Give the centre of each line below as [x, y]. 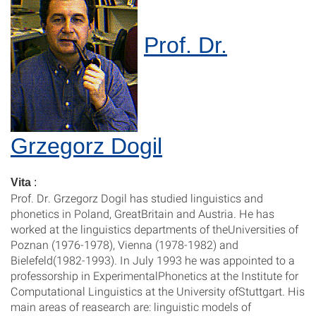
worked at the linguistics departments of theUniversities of [154, 229]
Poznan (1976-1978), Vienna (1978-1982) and [124, 244]
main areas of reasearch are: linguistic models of [131, 306]
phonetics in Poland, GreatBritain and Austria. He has [142, 213]
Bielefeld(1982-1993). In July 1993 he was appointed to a [153, 260]
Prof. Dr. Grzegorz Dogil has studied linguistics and [137, 198]
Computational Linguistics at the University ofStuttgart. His [158, 291]
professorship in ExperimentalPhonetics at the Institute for [154, 275]
